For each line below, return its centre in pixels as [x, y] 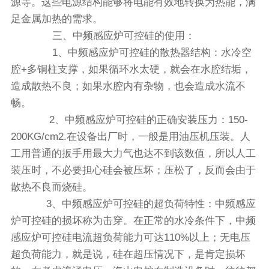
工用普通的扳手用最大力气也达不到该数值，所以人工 [133, 154]
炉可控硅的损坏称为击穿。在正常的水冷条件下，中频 [133, 221]
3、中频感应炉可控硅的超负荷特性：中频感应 [143, 204]
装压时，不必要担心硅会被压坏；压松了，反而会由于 [133, 171]
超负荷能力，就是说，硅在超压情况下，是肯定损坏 [128, 255]
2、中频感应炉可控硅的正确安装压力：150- [139, 120]
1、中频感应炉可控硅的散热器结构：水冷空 [141, 53]
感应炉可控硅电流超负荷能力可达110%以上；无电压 [130, 238]
